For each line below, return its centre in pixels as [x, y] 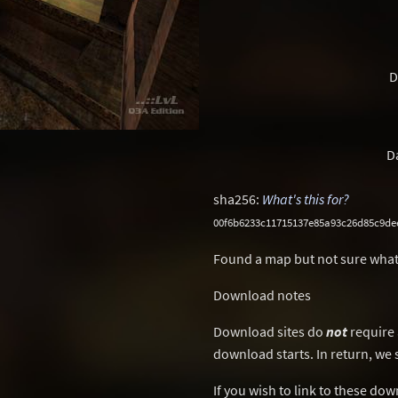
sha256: [238, 199]
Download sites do [270, 331]
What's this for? [306, 199]
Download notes [262, 295]
